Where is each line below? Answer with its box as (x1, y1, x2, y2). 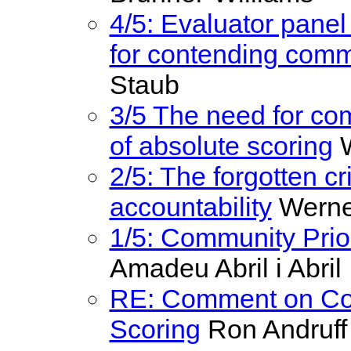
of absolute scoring (109, 130, 333, 161)
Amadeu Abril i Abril (109, 252, 342, 283)
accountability (109, 191, 272, 222)
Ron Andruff (200, 313, 347, 344)
